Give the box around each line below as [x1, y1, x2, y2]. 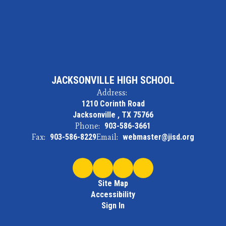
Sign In [101, 201, 125, 210]
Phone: [75, 121, 100, 131]
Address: [96, 88, 127, 97]
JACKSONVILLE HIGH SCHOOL [51, 74, 175, 86]
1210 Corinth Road [81, 99, 145, 108]
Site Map [98, 179, 128, 188]
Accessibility [91, 190, 135, 199]
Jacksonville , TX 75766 [73, 110, 153, 120]
